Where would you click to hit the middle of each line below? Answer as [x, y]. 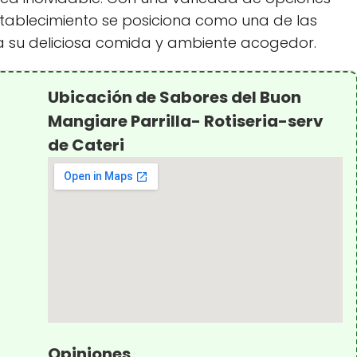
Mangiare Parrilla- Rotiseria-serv [186, 121]
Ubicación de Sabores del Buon [175, 97]
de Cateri [86, 145]
